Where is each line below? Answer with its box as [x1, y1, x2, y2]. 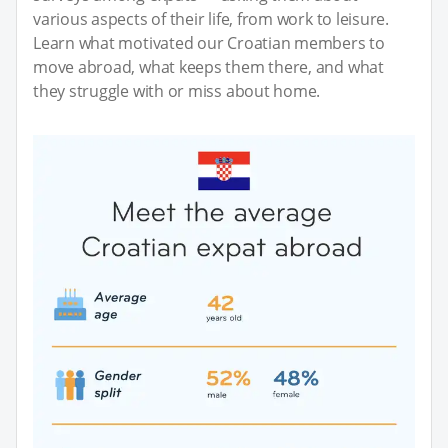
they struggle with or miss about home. [33, 79, 321, 102]
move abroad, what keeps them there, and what [33, 55, 384, 78]
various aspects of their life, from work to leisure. [33, 7, 390, 30]
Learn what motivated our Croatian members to [33, 31, 385, 54]
